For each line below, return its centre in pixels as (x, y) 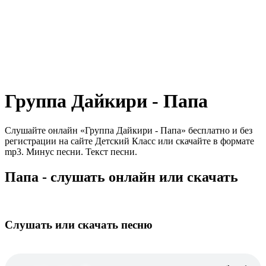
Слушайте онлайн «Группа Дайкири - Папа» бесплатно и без (129, 130)
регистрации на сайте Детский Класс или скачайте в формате (129, 141)
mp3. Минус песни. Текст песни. (71, 151)
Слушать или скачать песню (79, 225)
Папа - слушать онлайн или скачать (121, 177)
